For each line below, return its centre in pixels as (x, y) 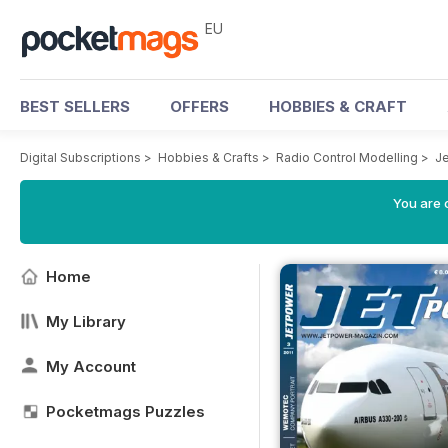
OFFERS (199, 106)
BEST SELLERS (75, 106)
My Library (86, 321)
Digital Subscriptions (80, 157)
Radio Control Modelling (347, 157)
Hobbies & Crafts (208, 157)
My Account (91, 366)
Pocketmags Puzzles (125, 411)
